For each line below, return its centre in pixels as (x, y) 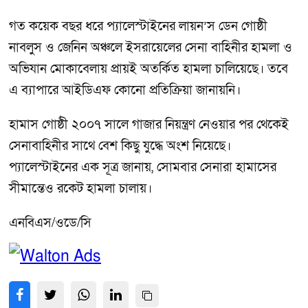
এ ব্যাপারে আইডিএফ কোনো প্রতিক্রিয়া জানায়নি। (125, 91)
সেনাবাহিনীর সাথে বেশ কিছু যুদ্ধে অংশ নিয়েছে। (120, 146)
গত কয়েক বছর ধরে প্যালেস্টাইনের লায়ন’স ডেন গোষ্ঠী (138, 27)
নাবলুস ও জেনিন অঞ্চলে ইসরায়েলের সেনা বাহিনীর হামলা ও (151, 48)
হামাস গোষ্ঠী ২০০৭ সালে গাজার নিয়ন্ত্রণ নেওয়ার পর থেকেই (149, 125)
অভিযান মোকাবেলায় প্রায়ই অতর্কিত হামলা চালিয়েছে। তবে (148, 69)
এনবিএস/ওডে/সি (50, 223)
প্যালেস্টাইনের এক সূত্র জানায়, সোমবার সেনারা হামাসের (143, 168)
